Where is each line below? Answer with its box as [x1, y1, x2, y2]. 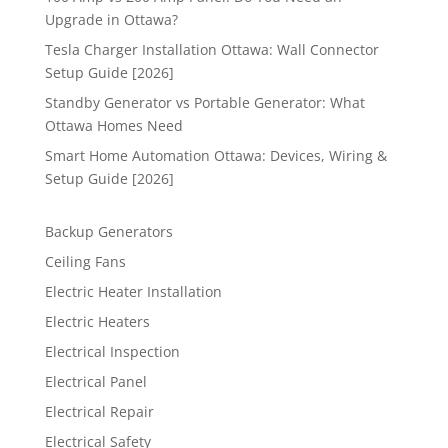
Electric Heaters [44, 312, 150, 332]
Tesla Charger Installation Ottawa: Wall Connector [44, 40, 379, 60]
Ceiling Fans [44, 252, 126, 272]
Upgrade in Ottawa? [44, 10, 178, 30]
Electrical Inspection [44, 342, 180, 362]
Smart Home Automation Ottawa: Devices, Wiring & [44, 146, 387, 166]
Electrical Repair [44, 402, 154, 422]
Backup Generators [44, 222, 173, 242]
